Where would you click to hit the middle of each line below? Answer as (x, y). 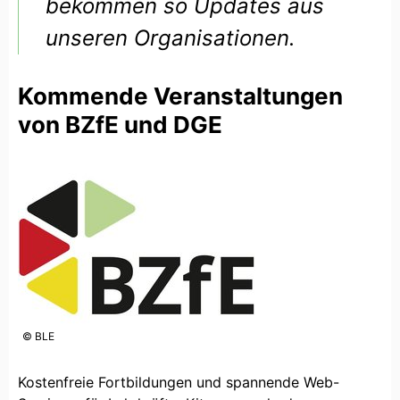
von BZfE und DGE (120, 124)
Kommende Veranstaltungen (180, 96)
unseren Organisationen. (171, 37)
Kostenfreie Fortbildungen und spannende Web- (179, 382)
